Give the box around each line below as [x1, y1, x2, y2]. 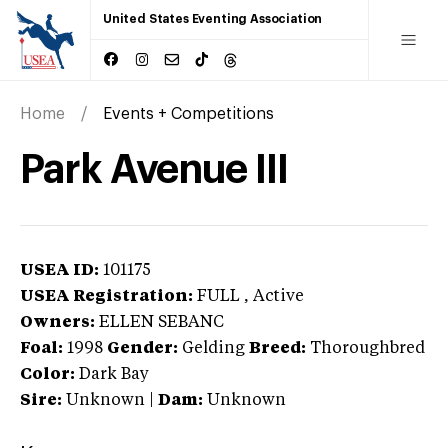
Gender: [107, 340, 178, 357]
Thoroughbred [310, 340, 425, 357]
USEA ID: [20, 262, 99, 279]
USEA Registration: [20, 288, 193, 305]
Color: [20, 366, 75, 383]
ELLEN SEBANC [99, 314, 224, 331]
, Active [244, 288, 304, 305]
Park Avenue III [20, 149, 288, 190]
